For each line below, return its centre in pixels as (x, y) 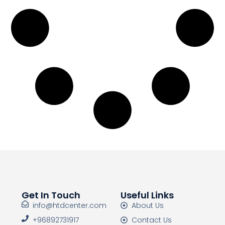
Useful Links (147, 195)
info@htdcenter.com (70, 205)
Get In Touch (51, 195)
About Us (148, 205)
